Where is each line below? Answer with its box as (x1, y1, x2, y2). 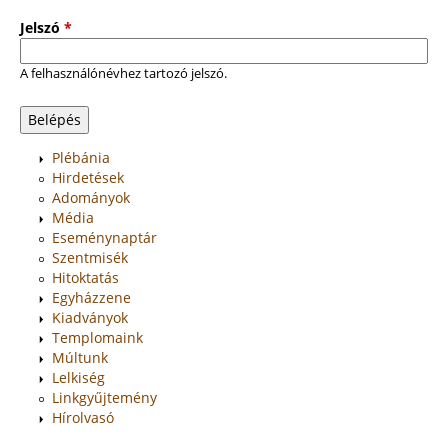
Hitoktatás (52, 267, 119, 287)
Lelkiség (52, 367, 105, 387)
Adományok (52, 187, 130, 207)
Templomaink (52, 327, 143, 347)
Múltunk (52, 347, 108, 367)
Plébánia (52, 147, 110, 167)
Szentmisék (52, 247, 128, 267)
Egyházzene (52, 287, 131, 307)
